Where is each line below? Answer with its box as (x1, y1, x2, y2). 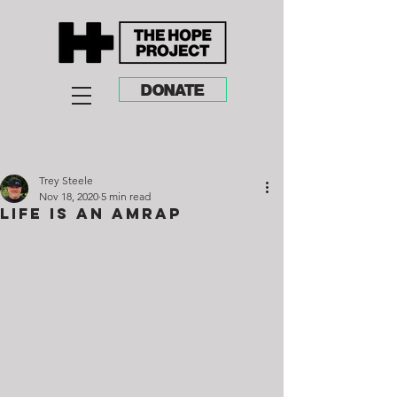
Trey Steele (39, 174, 93, 187)
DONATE (141, 80, 205, 99)
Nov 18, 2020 (39, 190, 98, 203)
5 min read (101, 190, 151, 203)
